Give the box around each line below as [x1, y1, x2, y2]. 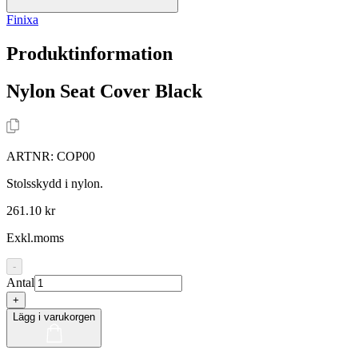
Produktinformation [6, 42, 173, 64]
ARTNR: [6, 149, 57, 163]
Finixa [6, 12, 38, 26]
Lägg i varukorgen [13, 310, 95, 323]
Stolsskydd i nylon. [6, 176, 103, 190]
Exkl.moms [6, 230, 64, 245]
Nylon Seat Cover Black [6, 80, 202, 101]
